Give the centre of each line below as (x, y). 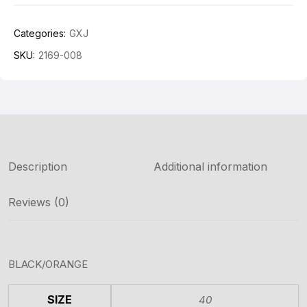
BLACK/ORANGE (48, 264)
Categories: (40, 33)
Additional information (210, 167)
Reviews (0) (39, 202)
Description (38, 167)
